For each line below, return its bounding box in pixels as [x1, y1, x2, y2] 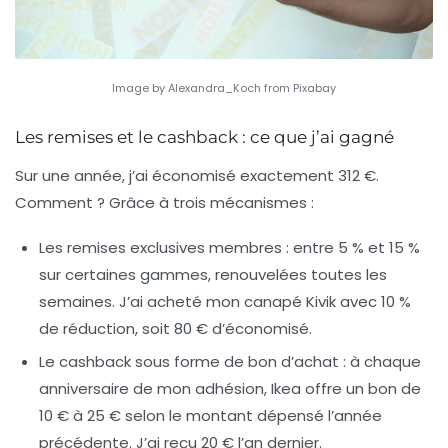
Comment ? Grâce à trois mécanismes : [15, 191, 314, 213]
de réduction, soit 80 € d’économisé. [39, 317, 312, 339]
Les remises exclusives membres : [39, 236, 289, 258]
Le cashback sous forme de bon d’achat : [39, 350, 346, 372]
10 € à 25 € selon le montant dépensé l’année [39, 404, 382, 426]
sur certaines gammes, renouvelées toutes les [39, 263, 387, 285]
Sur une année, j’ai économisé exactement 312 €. [15, 164, 379, 186]
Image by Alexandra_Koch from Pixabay [112, 79, 336, 96]
